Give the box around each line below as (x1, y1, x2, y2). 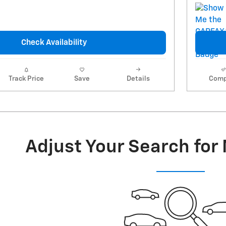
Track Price (8, 75, 44, 83)
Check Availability (21, 39, 87, 47)
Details (126, 75, 150, 83)
